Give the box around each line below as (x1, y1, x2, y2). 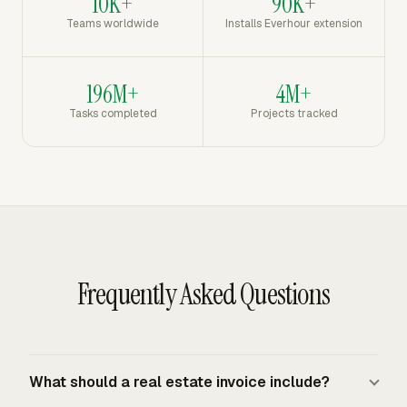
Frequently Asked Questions (76, 275, 331, 313)
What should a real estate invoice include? (29, 372, 330, 392)
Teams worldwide (66, 16, 159, 31)
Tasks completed (68, 106, 157, 121)
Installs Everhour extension (225, 16, 362, 31)
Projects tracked (250, 106, 338, 121)
